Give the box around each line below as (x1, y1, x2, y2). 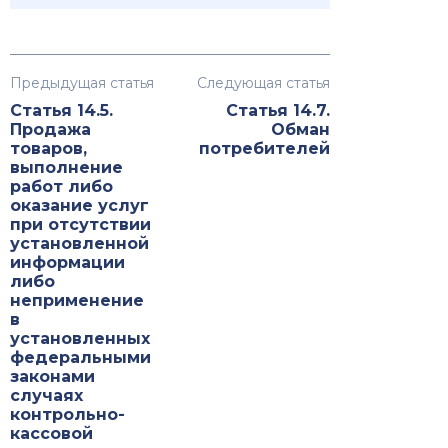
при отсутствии (10, 215, 151, 235)
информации (10, 253, 125, 273)
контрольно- (10, 405, 125, 425)
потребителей (199, 139, 330, 159)
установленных (10, 329, 150, 349)
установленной (10, 234, 149, 254)
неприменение (10, 291, 144, 311)
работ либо (10, 177, 113, 197)
